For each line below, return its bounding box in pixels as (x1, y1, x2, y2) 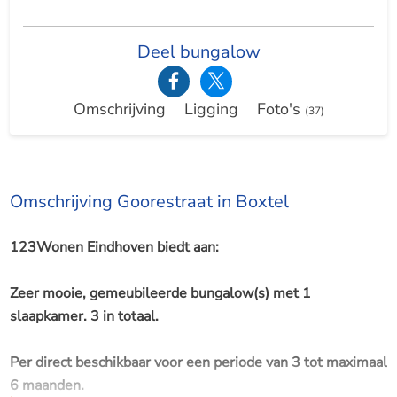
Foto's (256, 97, 305, 120)
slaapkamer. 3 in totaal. (9, 307, 159, 327)
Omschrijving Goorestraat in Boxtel (9, 190, 289, 214)
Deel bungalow (136, 39, 261, 64)
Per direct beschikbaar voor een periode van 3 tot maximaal (9, 353, 387, 373)
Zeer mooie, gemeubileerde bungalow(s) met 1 (9, 284, 311, 304)
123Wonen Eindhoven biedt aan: (9, 237, 219, 258)
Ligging (183, 97, 238, 120)
